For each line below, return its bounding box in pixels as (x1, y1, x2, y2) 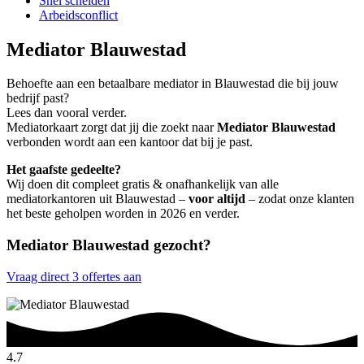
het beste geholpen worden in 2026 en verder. (6, 206, 240, 221)
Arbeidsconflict (39, 7, 118, 22)
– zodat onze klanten (245, 192, 354, 206)
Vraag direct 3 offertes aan (6, 269, 141, 284)
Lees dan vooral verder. (6, 106, 127, 120)
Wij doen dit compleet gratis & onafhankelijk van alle (6, 177, 279, 192)
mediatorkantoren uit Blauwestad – (6, 192, 188, 206)
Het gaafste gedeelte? (6, 162, 121, 177)
